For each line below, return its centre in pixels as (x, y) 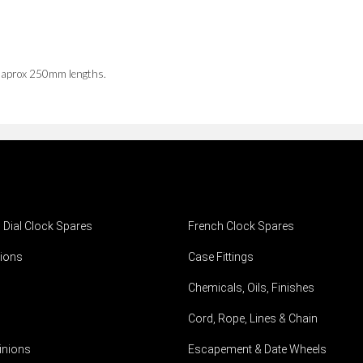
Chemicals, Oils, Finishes (251, 288)
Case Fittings (220, 257)
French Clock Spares (241, 226)
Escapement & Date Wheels (257, 350)
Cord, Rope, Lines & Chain (252, 319)
